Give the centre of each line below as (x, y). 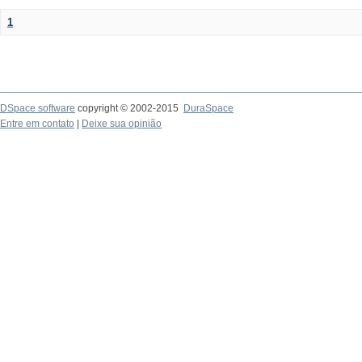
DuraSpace (208, 108)
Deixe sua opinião (122, 124)
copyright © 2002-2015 (129, 108)
